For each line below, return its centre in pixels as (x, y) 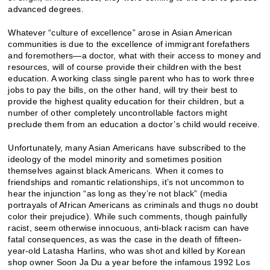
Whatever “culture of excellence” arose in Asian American (120, 32)
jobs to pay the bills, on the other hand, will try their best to (123, 89)
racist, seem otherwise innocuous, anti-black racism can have (129, 228)
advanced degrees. (46, 9)
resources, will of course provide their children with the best (124, 67)
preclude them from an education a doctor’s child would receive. (134, 124)
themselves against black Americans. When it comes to (116, 170)
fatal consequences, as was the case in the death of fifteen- (125, 239)
